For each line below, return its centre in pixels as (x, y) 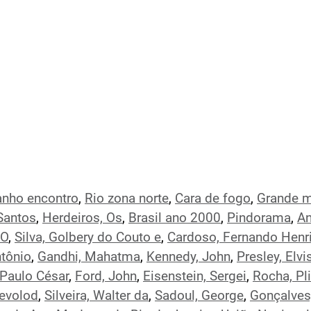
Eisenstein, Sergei (195, 276)
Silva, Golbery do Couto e (88, 237)
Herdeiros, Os (82, 218)
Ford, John (106, 276)
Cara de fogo (213, 199)
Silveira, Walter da (96, 296)
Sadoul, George (199, 296)
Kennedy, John (188, 257)
